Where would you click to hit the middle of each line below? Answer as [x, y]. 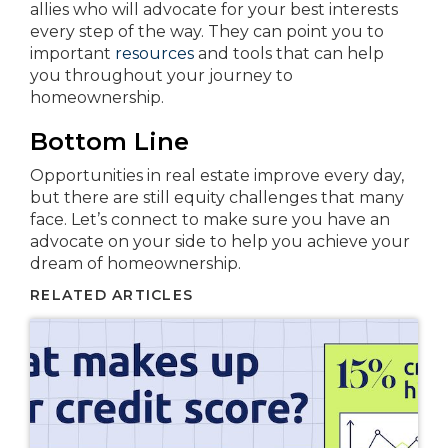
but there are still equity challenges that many [217, 198]
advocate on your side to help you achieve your [220, 242]
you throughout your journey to [161, 76]
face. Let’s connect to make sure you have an [210, 220]
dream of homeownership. [135, 264]
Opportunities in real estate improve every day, [217, 176]
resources [154, 54]
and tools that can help [289, 54]
